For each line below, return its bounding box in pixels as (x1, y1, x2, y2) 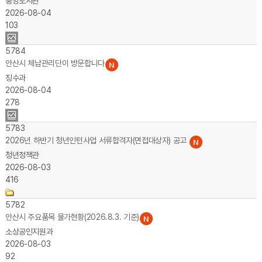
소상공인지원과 (5, 227, 53, 236)
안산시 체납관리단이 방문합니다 (5, 58, 105, 68)
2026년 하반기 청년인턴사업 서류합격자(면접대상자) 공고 (5, 136, 189, 145)
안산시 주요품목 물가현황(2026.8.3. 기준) (5, 212, 139, 222)
